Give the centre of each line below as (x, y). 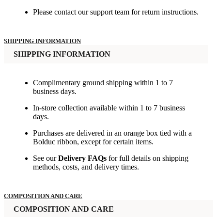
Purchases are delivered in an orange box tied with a (112, 133)
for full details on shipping (147, 158)
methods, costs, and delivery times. (86, 167)
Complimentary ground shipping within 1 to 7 (103, 83)
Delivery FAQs (82, 158)
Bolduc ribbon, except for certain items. (93, 142)
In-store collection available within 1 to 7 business (109, 108)
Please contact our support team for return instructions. (116, 12)
